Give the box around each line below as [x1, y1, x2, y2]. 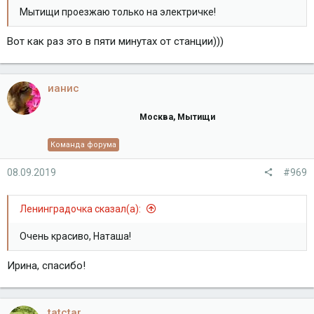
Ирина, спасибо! [7, 259, 86, 272]
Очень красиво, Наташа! [20, 230, 131, 242]
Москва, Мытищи [139, 111, 215, 122]
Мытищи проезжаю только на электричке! [20, 6, 216, 18]
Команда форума [50, 140, 116, 150]
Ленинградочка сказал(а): [20, 203, 143, 214]
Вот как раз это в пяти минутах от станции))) [7, 34, 224, 48]
